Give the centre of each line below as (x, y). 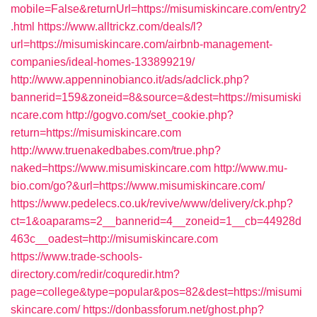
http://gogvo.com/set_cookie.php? (150, 115)
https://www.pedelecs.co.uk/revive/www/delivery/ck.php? (152, 203)
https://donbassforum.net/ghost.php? (173, 310)
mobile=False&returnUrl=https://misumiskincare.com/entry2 (158, 9)
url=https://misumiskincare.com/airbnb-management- (142, 44)
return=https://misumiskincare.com (96, 133)
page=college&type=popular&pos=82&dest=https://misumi (156, 292)
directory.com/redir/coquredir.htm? (95, 274)
